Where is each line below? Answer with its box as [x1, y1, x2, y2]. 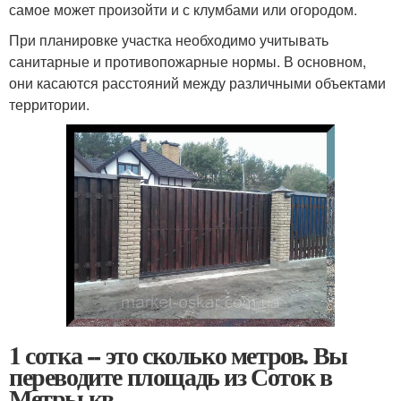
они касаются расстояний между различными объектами [9, 73, 386, 93]
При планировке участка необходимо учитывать [9, 30, 328, 50]
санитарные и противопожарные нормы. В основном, [9, 51, 366, 72]
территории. [9, 94, 90, 115]
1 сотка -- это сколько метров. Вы [9, 336, 347, 373]
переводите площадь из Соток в [9, 357, 332, 395]
